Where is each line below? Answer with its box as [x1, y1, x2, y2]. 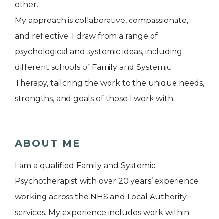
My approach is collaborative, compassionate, [15, 15, 188, 25]
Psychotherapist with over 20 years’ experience [15, 176, 198, 186]
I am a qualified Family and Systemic [15, 160, 155, 170]
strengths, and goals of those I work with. [15, 93, 175, 103]
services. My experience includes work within [15, 207, 189, 217]
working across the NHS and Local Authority [15, 192, 187, 201]
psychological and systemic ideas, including [15, 46, 182, 56]
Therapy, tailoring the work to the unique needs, [15, 78, 204, 88]
